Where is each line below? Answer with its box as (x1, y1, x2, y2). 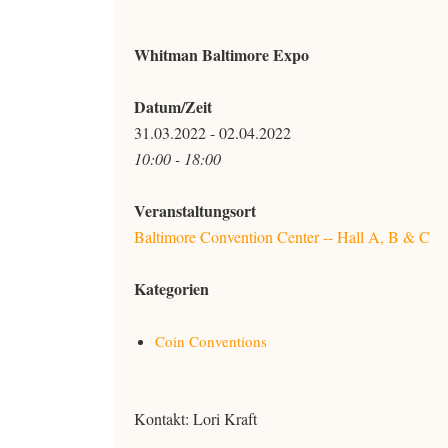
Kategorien (134, 277, 209, 300)
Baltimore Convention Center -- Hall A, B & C (134, 226, 430, 247)
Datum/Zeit (134, 95, 212, 118)
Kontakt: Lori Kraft (134, 408, 257, 429)
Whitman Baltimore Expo (134, 43, 309, 66)
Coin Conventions (155, 331, 267, 351)
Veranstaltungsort (134, 199, 256, 222)
